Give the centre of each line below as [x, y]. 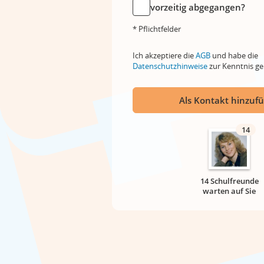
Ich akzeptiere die [164, 55]
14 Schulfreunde [229, 181]
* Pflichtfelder [157, 29]
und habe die [234, 55]
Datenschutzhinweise [170, 66]
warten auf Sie [229, 191]
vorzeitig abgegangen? [198, 7]
